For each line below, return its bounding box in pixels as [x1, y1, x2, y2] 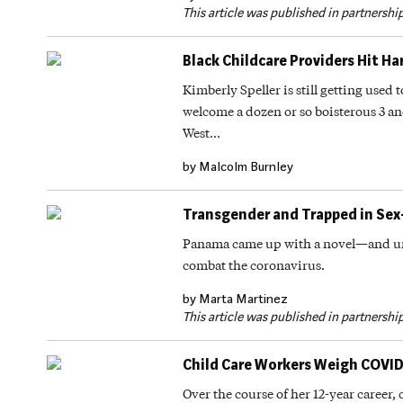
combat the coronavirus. [183, 256, 325, 273]
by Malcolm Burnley [183, 159, 293, 174]
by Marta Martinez [183, 291, 288, 306]
